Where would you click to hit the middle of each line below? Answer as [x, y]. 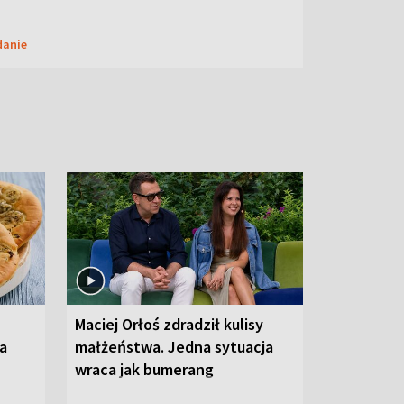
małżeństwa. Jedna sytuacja [174, 346]
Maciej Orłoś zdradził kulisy [169, 324]
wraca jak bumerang [144, 369]
